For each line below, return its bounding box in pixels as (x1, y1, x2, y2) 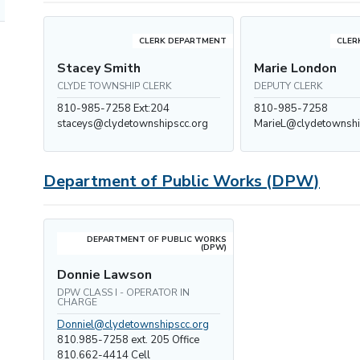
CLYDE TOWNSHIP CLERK (57, 80, 171, 92)
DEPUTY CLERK (254, 80, 323, 92)
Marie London (254, 59, 337, 77)
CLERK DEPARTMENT (139, 35, 227, 47)
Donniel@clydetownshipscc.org (57, 317, 209, 332)
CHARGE (57, 296, 97, 309)
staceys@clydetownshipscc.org (57, 117, 208, 131)
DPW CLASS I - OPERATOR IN (57, 286, 190, 299)
